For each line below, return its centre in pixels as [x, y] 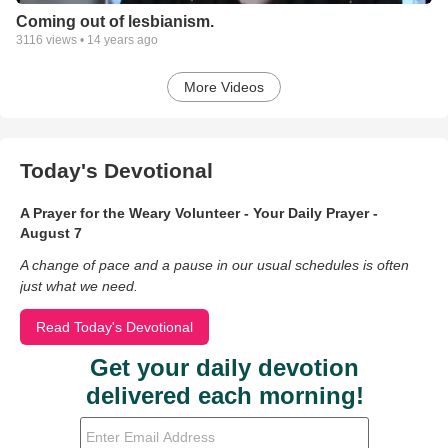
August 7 [51, 233]
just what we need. [79, 286]
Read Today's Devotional [114, 327]
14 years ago [122, 40]
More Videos [224, 87]
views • [65, 40]
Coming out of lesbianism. [115, 22]
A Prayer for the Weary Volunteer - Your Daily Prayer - [199, 213]
